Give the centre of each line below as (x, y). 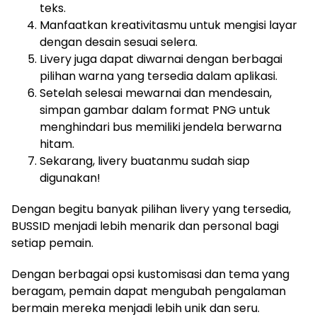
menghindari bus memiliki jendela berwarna (161, 127)
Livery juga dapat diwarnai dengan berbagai (161, 59)
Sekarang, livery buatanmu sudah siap (145, 161)
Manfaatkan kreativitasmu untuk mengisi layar (168, 25)
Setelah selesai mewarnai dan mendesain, (156, 93)
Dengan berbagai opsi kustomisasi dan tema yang (150, 275)
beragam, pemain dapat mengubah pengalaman (149, 292)
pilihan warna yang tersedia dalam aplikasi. (158, 76)
